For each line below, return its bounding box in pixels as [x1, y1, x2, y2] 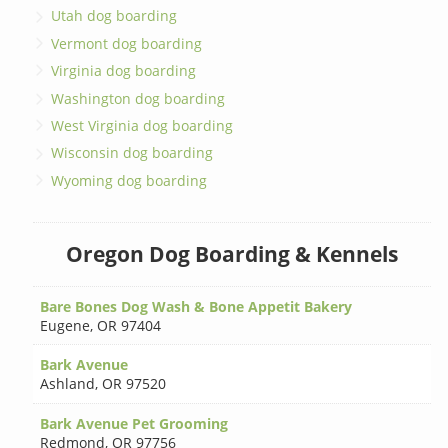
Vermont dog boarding [51, 33, 203, 53]
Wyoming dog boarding [51, 170, 208, 190]
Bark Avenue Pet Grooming [40, 413, 229, 433]
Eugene [40, 315, 91, 335]
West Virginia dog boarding [51, 115, 234, 135]
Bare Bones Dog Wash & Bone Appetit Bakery [40, 296, 353, 316]
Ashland [40, 374, 96, 394]
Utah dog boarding [51, 6, 178, 26]
